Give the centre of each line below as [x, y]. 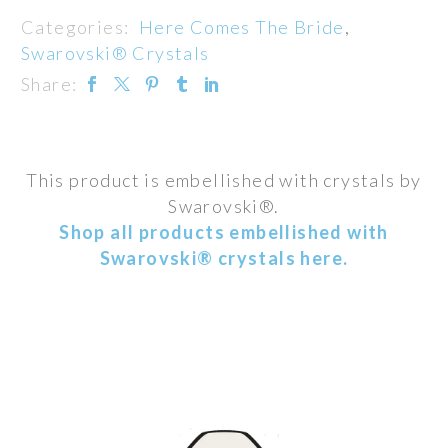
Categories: [77, 27]
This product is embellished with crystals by [224, 180]
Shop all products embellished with [224, 232]
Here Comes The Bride [241, 27]
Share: [49, 84]
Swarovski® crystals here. [224, 258]
